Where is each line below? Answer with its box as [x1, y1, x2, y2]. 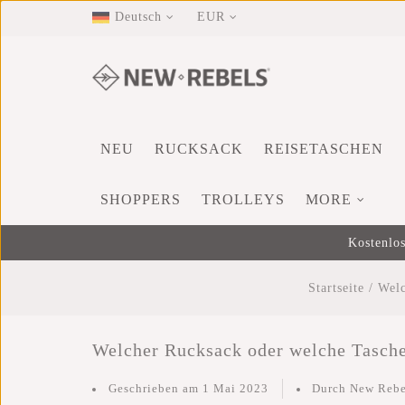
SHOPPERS [100, 192, 181, 207]
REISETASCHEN [264, 141, 383, 156]
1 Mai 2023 [202, 381, 268, 395]
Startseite [308, 281, 364, 295]
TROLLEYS [202, 192, 285, 207]
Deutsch [115, 10, 162, 24]
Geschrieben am [108, 381, 202, 395]
